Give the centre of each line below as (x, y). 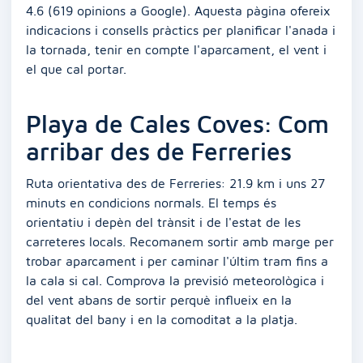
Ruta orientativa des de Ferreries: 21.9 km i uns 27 (175, 183)
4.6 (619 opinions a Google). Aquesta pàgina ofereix (178, 11)
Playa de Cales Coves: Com (177, 124)
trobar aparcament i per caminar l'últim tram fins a (177, 261)
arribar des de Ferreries (159, 151)
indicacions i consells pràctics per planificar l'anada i (181, 30)
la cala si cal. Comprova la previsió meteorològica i (175, 280)
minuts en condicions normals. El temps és (151, 203)
